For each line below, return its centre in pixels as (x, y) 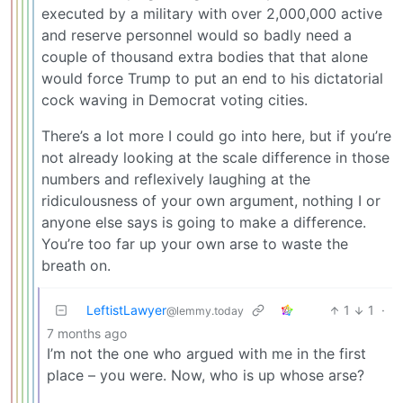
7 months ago (87, 334)
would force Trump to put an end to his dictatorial (212, 79)
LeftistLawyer (126, 310)
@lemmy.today (205, 311)
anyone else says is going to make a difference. (204, 223)
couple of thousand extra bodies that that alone (205, 57)
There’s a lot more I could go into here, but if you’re (216, 136)
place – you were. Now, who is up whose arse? (206, 376)
